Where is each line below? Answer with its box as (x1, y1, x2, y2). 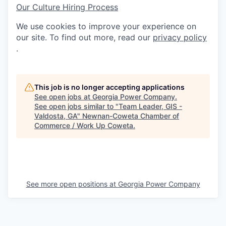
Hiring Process (63, 2, 118, 13)
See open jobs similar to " (34, 102, 119, 111)
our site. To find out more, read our (16, 32, 153, 43)
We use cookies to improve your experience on (16, 21, 196, 32)
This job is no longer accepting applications (34, 83, 185, 92)
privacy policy (153, 32, 207, 43)
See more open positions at (26, 180, 118, 189)
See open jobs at (34, 92, 92, 101)
